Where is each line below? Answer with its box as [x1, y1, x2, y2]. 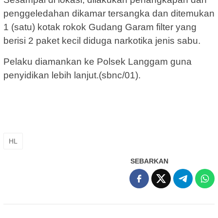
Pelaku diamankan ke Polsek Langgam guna [3, 56, 192, 67]
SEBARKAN [130, 157, 168, 165]
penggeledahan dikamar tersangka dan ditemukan [3, 8, 215, 18]
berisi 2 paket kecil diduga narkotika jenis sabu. [3, 35, 200, 46]
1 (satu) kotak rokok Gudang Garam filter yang [3, 21, 197, 32]
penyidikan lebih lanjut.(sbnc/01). [3, 70, 141, 80]
